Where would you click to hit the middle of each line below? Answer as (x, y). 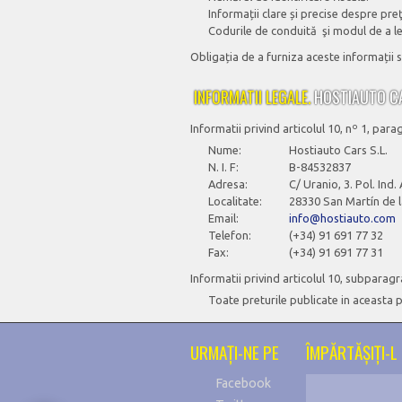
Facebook (243, 383)
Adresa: (228, 184)
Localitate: (235, 201)
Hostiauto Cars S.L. (338, 150)
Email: (223, 218)
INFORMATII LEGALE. (252, 97)
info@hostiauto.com (342, 218)
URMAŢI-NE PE (235, 352)
